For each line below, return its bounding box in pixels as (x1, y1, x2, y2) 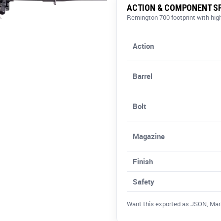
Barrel (133, 71, 153, 81)
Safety (133, 177, 155, 187)
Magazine (133, 131, 165, 142)
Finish (133, 156, 153, 167)
